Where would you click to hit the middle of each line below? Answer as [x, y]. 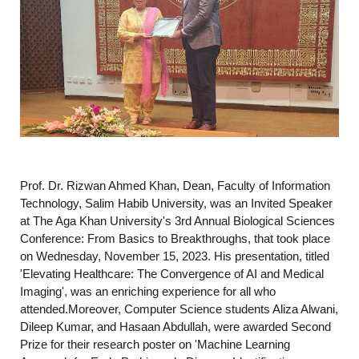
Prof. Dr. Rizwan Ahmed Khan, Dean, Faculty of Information [175, 186]
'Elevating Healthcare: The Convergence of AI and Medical [172, 274]
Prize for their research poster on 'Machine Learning [155, 345]
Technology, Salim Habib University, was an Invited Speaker [176, 204]
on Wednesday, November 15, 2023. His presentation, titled [175, 256]
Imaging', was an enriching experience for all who [148, 292]
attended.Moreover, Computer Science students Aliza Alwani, [179, 309]
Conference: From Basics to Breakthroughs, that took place [175, 239]
